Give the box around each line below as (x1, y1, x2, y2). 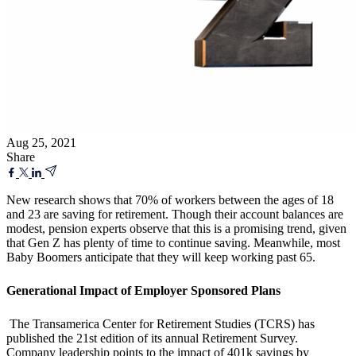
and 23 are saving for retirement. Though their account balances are (6, 207, 343, 221)
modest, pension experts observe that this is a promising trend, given (6, 221, 346, 235)
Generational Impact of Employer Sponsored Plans (6, 283, 281, 297)
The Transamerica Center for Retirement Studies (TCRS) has (10, 316, 315, 331)
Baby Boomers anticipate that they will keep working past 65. (6, 250, 315, 264)
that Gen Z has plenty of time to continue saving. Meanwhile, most (6, 235, 340, 250)
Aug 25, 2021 (6, 135, 76, 149)
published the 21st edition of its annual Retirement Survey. (6, 331, 298, 345)
